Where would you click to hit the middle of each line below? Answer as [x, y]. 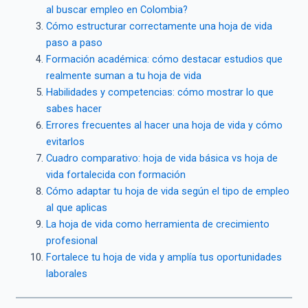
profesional [71, 240]
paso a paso [74, 42]
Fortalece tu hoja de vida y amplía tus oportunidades [164, 257]
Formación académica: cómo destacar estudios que [164, 59]
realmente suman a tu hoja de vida [123, 75]
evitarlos [65, 141]
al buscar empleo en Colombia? [117, 9]
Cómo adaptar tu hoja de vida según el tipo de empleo [167, 191]
